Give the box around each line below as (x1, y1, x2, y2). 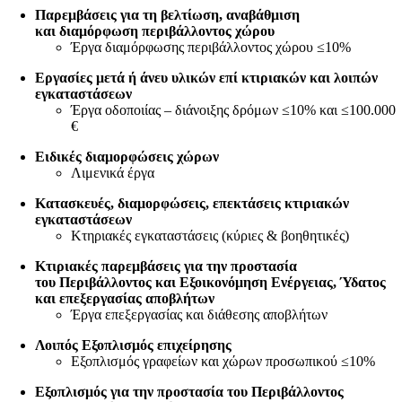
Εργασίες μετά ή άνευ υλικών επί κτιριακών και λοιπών (35, 69, 379, 85)
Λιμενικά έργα (71, 164, 155, 180)
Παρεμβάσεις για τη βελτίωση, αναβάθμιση (35, 6, 301, 22)
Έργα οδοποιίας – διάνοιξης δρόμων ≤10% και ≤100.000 (71, 101, 397, 118)
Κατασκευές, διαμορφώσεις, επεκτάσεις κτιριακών (35, 195, 350, 211)
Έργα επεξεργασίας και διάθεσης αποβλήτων (71, 306, 328, 322)
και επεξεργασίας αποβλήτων (35, 290, 215, 306)
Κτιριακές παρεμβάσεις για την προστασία (35, 258, 298, 274)
